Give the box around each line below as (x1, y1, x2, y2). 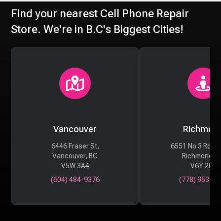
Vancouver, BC (52, 151, 98, 160)
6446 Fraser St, (51, 142, 99, 150)
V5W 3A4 (61, 161, 89, 170)
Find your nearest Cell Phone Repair (11, 7, 189, 20)
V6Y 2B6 (190, 161, 217, 170)
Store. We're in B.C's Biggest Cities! (11, 23, 184, 36)
